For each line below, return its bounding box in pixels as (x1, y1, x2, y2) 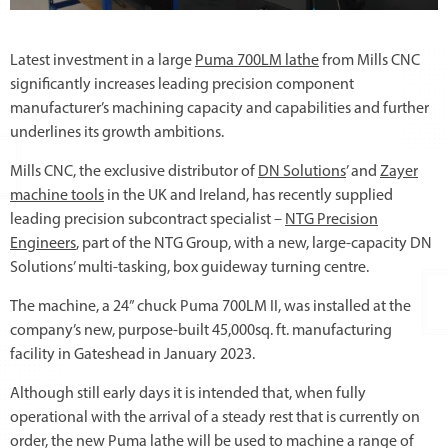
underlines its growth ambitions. (10, 124, 224, 141)
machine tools (10, 187, 104, 204)
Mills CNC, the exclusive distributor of (10, 163, 258, 180)
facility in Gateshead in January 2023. (10, 346, 255, 363)
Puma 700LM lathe (195, 52, 319, 69)
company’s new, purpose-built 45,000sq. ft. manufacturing (10, 322, 392, 339)
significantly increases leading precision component (10, 76, 354, 93)
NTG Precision (285, 211, 378, 228)
